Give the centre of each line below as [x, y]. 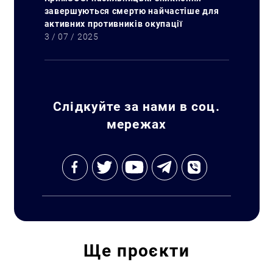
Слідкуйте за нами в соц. [136, 106]
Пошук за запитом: [110, 187]
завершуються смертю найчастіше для [132, 11]
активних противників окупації [115, 24]
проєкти [153, 251]
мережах [136, 124]
